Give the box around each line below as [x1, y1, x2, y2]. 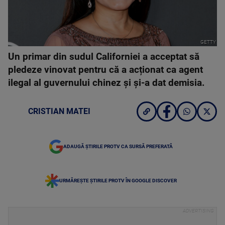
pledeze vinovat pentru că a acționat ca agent [8, 64, 203, 76]
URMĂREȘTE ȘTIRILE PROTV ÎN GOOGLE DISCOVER [59, 178, 177, 184]
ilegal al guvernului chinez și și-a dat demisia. [8, 77, 205, 89]
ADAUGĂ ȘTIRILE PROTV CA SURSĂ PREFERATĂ [63, 144, 173, 150]
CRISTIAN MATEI [28, 106, 90, 117]
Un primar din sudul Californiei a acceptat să [8, 51, 199, 63]
